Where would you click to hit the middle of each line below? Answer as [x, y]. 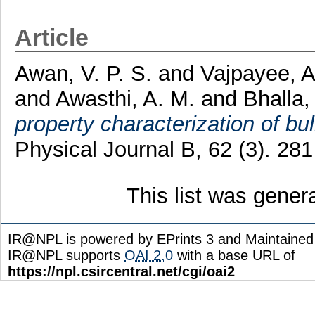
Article [51, 37]
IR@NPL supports [66, 255]
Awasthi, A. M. [125, 98]
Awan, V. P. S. [86, 73]
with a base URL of [234, 255]
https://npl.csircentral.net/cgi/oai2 [121, 271]
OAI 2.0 [149, 255]
